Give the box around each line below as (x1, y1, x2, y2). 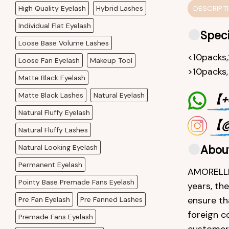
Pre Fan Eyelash (18, 194, 70, 204)
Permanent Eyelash (18, 159, 82, 169)
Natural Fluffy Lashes (18, 125, 88, 134)
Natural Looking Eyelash (18, 142, 98, 152)
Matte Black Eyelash (18, 73, 85, 82)
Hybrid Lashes (96, 3, 143, 13)
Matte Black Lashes (18, 90, 83, 100)
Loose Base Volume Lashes (18, 38, 109, 48)
